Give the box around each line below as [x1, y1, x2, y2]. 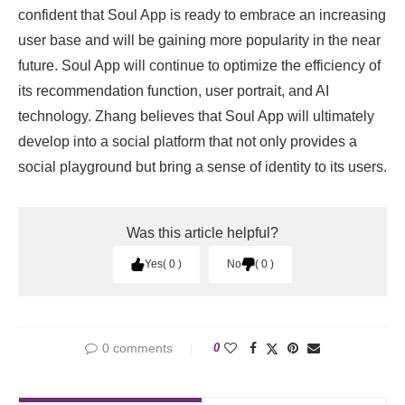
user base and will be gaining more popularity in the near [18, 32, 381, 48]
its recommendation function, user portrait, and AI [18, 82, 329, 99]
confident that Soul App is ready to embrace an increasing [18, 6, 386, 23]
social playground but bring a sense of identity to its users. [18, 158, 387, 174]
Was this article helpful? [127, 224, 278, 240]
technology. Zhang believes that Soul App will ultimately [18, 108, 374, 124]
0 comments [102, 340, 173, 355]
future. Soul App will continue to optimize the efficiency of [18, 57, 381, 73]
